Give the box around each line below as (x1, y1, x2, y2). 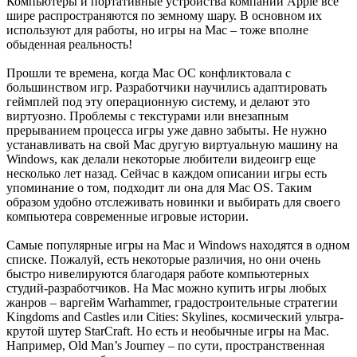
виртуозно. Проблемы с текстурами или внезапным (6, 109, 288, 124)
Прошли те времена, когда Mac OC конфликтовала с (6, 66, 291, 80)
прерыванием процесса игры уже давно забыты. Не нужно (6, 124, 327, 138)
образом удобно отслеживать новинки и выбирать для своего (6, 195, 340, 210)
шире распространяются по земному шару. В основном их (6, 9, 322, 23)
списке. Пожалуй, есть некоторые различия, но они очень (6, 253, 320, 267)
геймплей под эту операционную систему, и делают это (6, 95, 310, 109)
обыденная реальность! (6, 37, 132, 52)
